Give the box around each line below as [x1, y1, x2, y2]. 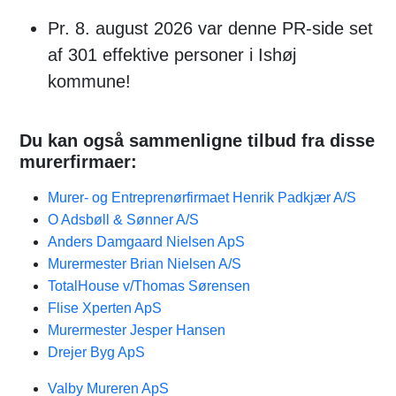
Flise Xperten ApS [48, 301, 162, 316]
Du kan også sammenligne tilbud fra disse [19, 131, 375, 150]
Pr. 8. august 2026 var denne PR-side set [48, 19, 373, 38]
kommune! [48, 72, 131, 91]
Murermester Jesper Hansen [48, 323, 225, 338]
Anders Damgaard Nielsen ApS [48, 234, 245, 249]
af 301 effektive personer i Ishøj [48, 45, 296, 65]
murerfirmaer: [19, 152, 137, 171]
